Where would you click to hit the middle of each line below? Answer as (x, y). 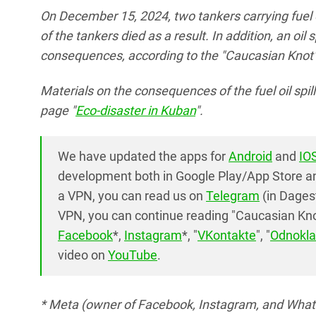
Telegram (233, 196)
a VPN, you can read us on (132, 196)
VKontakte (227, 236)
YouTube (133, 255)
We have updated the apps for (143, 157)
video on (83, 255)
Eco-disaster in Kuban (135, 111)
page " (58, 111)
